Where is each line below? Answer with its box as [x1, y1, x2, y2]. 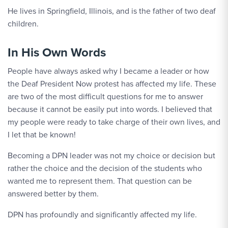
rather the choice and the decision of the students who [8, 162, 202, 174]
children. [8, 18, 39, 30]
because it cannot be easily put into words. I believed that [8, 103, 212, 115]
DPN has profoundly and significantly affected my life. [8, 209, 197, 220]
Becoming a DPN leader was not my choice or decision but [8, 150, 215, 161]
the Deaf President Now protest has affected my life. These [8, 78, 216, 90]
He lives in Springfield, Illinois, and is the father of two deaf [8, 5, 216, 17]
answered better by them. [8, 188, 99, 199]
